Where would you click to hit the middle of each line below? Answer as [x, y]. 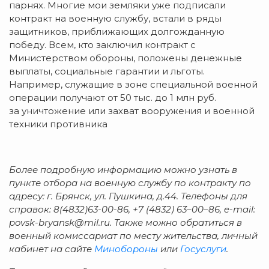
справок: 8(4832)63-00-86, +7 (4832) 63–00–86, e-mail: [132, 209]
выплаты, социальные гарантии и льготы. [107, 71]
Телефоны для [214, 196]
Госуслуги [203, 249]
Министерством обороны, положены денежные [125, 58]
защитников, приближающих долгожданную [117, 31]
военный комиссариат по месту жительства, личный [133, 235]
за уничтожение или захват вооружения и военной [132, 110]
